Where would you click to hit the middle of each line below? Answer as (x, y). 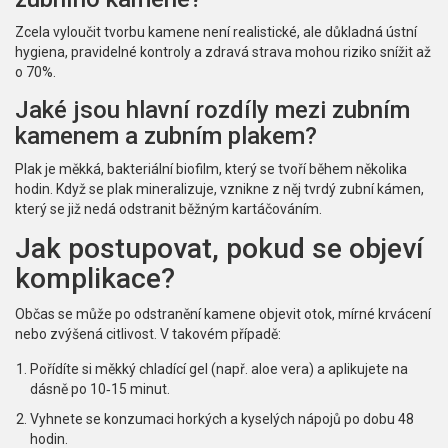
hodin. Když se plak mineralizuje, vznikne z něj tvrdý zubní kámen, (219, 189)
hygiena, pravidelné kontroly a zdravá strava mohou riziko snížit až (223, 52)
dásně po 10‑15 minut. (100, 389)
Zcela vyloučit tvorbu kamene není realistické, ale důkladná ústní (216, 32)
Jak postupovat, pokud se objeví (219, 249)
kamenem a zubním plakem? (166, 136)
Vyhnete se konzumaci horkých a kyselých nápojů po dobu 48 (222, 419)
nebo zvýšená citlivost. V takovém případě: (148, 334)
